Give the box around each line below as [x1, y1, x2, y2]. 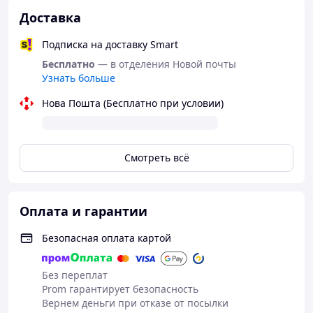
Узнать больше [42, 71, 115, 85]
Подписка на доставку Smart [42, 38, 178, 51]
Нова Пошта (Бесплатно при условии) [42, 96, 224, 110]
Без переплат [42, 268, 108, 282]
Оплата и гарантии [20, 203, 147, 219]
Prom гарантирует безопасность [42, 282, 198, 296]
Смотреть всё [124, 151, 189, 164]
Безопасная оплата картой [42, 231, 171, 245]
